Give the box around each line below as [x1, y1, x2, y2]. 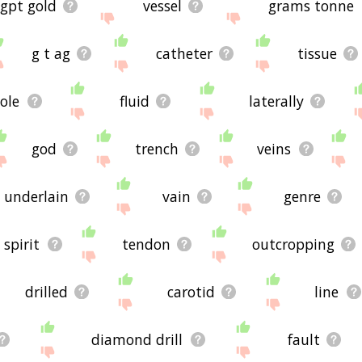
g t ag [31, 43, 70, 63]
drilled [24, 281, 68, 301]
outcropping [251, 234, 335, 254]
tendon [121, 234, 170, 254]
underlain [3, 186, 69, 206]
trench [135, 138, 179, 158]
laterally [248, 90, 304, 111]
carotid [167, 281, 216, 301]
